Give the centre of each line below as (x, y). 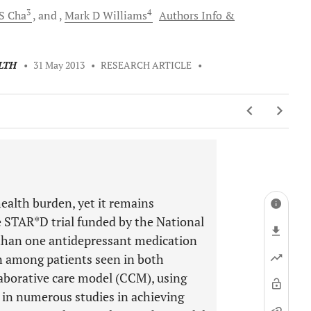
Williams (124, 15)
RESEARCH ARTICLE (146, 65)
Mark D (82, 15)
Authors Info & (197, 15)
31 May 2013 (59, 65)
